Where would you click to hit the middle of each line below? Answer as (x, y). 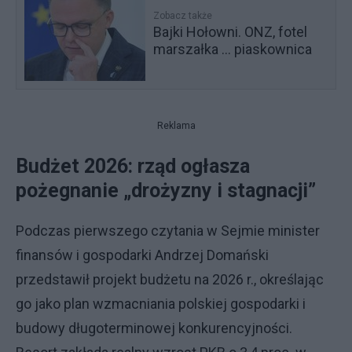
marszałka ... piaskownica (233, 49)
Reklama (176, 126)
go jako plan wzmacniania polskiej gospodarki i (161, 304)
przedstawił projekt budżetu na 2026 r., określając (170, 279)
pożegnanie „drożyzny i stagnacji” (166, 191)
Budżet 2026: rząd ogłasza (133, 166)
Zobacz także (183, 16)
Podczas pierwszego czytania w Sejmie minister (168, 231)
